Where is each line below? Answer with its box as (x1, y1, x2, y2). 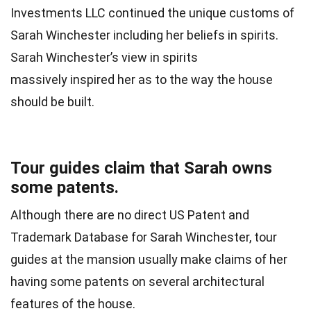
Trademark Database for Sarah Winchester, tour (10, 230, 277, 245)
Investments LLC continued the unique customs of (10, 6, 294, 21)
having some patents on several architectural (10, 274, 264, 289)
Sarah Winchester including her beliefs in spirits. (10, 28, 278, 43)
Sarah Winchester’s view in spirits (10, 50, 198, 65)
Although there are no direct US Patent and (10, 208, 249, 223)
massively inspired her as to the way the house (10, 72, 273, 87)
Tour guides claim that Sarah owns (10, 158, 272, 178)
